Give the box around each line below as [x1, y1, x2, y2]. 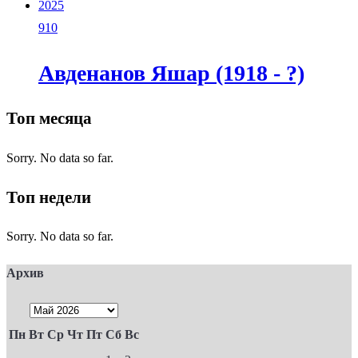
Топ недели [6, 187, 91, 207]
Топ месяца [6, 109, 92, 129]
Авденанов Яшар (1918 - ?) [38, 60, 304, 86]
